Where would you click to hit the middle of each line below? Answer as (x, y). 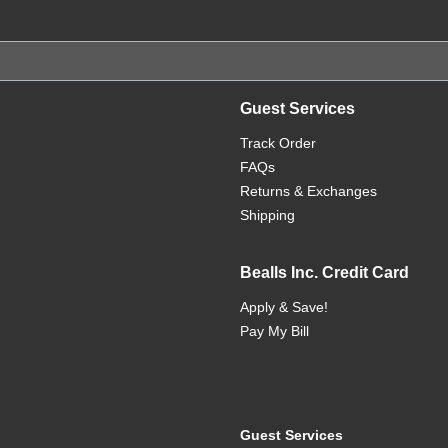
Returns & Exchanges (308, 191)
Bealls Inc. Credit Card (324, 272)
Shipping (267, 215)
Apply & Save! (284, 307)
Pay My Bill (274, 331)
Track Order (278, 143)
